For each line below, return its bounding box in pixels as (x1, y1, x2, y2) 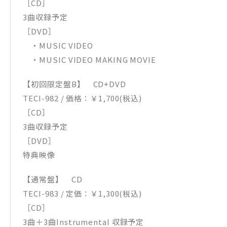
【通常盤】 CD (23, 173, 83, 184)
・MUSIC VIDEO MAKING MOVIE (23, 54, 156, 65)
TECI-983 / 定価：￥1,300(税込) (23, 187, 150, 199)
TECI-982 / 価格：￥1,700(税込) (23, 92, 150, 103)
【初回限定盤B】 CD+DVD (23, 78, 134, 89)
